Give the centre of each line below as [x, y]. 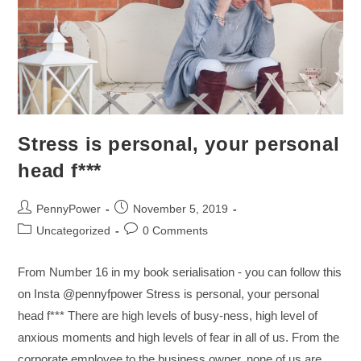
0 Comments [176, 230]
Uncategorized [74, 230]
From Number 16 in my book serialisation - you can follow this [180, 272]
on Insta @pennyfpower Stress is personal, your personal [169, 293]
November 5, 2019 [181, 208]
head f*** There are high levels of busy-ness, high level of [168, 315]
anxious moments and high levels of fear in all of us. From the [179, 337]
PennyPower [69, 208]
